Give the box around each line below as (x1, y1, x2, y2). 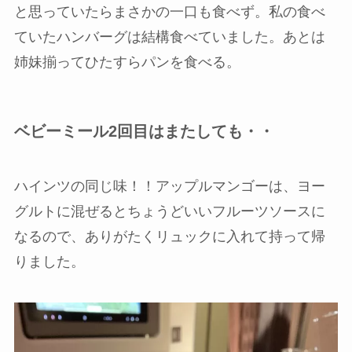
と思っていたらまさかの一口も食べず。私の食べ (13, 4, 325, 20)
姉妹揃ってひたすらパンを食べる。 (13, 54, 240, 71)
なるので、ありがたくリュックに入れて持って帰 (13, 228, 325, 244)
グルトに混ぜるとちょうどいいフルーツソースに (13, 203, 325, 219)
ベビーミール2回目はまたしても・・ (13, 123, 274, 141)
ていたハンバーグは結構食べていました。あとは (13, 29, 325, 46)
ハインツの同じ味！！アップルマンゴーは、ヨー (13, 178, 325, 194)
